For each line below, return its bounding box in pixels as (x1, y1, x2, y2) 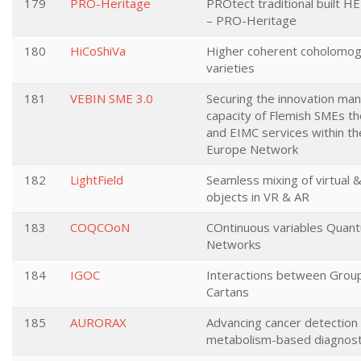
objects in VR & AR (206, 189, 309, 205)
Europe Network (206, 141, 298, 157)
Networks (206, 236, 261, 252)
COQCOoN (70, 219, 130, 235)
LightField (70, 172, 123, 188)
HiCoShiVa (70, 43, 126, 59)
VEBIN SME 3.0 (70, 90, 153, 106)
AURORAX (70, 314, 127, 330)
